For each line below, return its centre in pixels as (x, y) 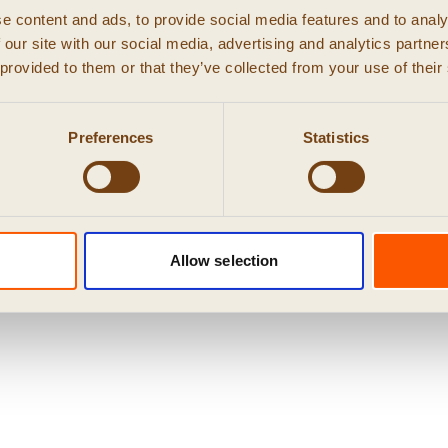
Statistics (336, 137)
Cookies (165, 184)
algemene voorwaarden (299, 184)
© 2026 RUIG (224, 150)
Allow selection (224, 260)
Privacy (90, 184)
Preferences (111, 137)
